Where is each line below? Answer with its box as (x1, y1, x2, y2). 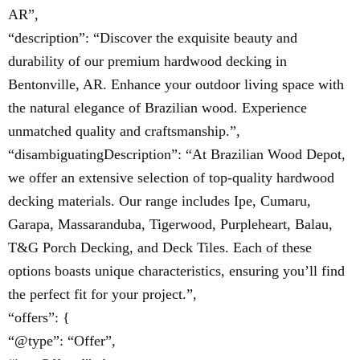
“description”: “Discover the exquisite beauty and (8, 30, 297, 46)
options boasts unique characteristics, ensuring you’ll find (8, 263, 345, 279)
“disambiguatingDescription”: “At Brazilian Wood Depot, (8, 146, 346, 162)
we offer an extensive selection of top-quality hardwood (8, 170, 334, 186)
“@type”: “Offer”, (8, 333, 116, 349)
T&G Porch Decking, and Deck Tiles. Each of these (8, 239, 312, 256)
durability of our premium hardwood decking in (8, 53, 287, 69)
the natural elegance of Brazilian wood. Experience (8, 100, 307, 116)
